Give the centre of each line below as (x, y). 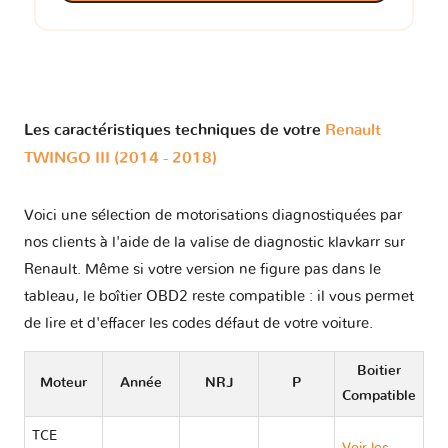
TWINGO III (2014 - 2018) (120, 157)
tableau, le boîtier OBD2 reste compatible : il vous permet (219, 297)
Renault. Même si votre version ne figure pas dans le (202, 270)
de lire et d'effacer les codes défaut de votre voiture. (198, 324)
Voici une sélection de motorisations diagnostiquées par (213, 216)
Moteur (63, 383)
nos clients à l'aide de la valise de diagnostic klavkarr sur (214, 243)
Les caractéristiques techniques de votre (174, 129)
